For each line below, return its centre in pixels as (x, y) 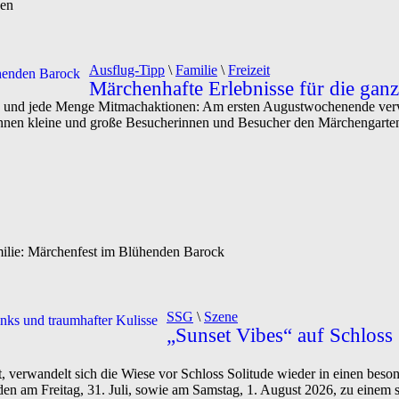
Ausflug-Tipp (127, 70)
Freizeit (249, 70)
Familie (196, 70)
